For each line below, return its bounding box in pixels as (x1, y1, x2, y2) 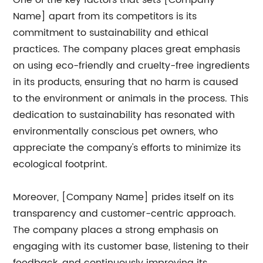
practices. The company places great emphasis (13, 42, 241, 57)
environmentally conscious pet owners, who (13, 124, 218, 139)
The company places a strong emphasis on (13, 222, 219, 238)
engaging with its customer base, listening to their (13, 239, 249, 254)
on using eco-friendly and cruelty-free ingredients (13, 58, 250, 73)
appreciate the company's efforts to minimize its (13, 140, 241, 156)
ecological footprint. (13, 157, 108, 172)
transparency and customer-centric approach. (13, 206, 237, 221)
